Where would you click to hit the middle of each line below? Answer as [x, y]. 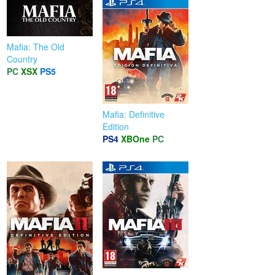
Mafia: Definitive [134, 114]
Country [22, 59]
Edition [116, 126]
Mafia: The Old [36, 46]
